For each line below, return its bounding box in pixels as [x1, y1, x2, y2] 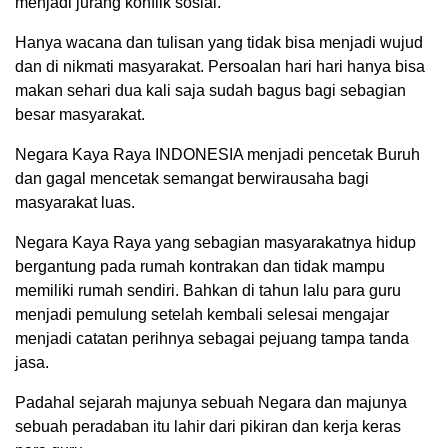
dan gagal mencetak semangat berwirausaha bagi [15, 170, 369, 188]
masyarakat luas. [15, 194, 135, 212]
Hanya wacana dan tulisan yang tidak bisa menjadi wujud [15, 34, 423, 52]
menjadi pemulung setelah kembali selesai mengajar [15, 306, 389, 324]
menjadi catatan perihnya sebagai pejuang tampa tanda [15, 330, 409, 348]
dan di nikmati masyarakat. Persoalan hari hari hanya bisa [15, 58, 425, 76]
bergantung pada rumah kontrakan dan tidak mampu [15, 258, 385, 276]
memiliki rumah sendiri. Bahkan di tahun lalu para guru [15, 282, 401, 300]
